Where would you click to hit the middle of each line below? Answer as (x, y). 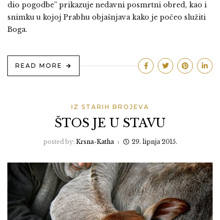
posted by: (59, 142)
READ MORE (39, 66)
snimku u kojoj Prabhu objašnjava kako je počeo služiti (107, 17)
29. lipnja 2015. (154, 142)
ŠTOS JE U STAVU (110, 123)
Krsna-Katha (95, 142)
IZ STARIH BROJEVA (110, 107)
